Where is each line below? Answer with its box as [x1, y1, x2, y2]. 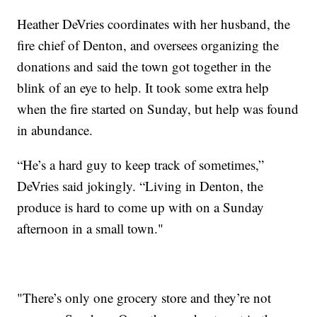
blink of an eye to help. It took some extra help [17, 79, 270, 97]
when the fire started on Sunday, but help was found [17, 100, 299, 118]
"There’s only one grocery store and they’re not [17, 289, 272, 307]
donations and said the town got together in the [17, 57, 272, 76]
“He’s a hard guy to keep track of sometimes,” [17, 156, 265, 174]
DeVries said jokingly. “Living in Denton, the [17, 177, 264, 195]
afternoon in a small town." [17, 219, 164, 238]
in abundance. [17, 121, 93, 139]
